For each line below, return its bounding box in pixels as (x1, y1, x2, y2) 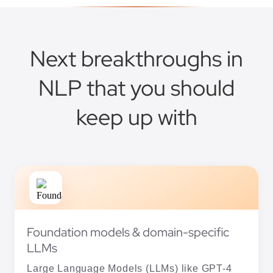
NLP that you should (38, 73, 235, 103)
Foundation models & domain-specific (27, 224, 230, 241)
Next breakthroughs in (30, 44, 243, 74)
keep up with (76, 102, 197, 132)
